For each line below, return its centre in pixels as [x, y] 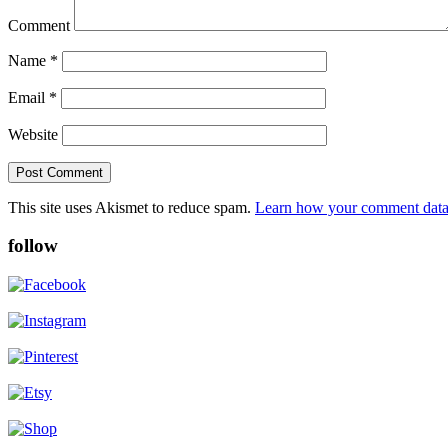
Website [33, 134]
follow [33, 246]
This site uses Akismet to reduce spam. [131, 207]
